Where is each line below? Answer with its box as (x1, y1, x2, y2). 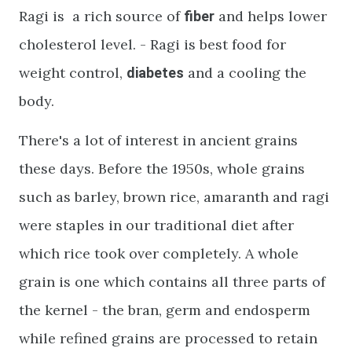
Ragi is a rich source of (19, 7, 184, 25)
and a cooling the (184, 64, 306, 82)
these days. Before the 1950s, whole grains (19, 159, 305, 178)
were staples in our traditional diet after (19, 216, 294, 234)
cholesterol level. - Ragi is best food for (19, 35, 286, 53)
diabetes (126, 64, 184, 81)
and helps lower (214, 7, 327, 25)
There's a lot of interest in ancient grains (19, 131, 298, 149)
